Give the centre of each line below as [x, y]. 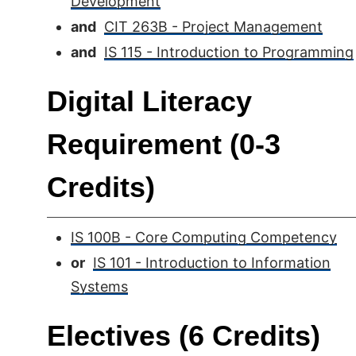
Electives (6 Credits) [184, 336]
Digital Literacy [149, 101]
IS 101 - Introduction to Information [212, 263]
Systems [99, 286]
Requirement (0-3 [164, 144]
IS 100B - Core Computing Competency [204, 237]
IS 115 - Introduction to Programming [229, 52]
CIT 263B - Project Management [213, 27]
